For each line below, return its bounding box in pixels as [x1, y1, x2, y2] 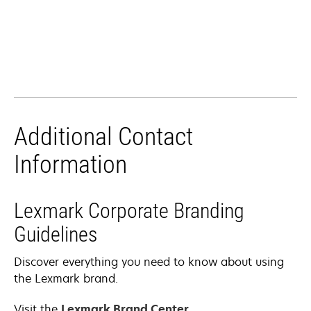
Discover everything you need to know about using [14, 254, 284, 269]
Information [14, 150, 127, 179]
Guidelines [14, 222, 97, 246]
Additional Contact [14, 122, 193, 151]
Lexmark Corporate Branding [14, 199, 244, 223]
